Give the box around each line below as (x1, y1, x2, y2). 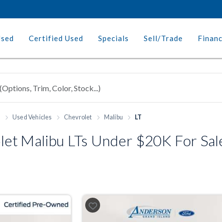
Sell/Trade (144, 34, 183, 43)
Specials (98, 34, 129, 43)
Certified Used (29, 34, 83, 43)
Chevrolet (63, 113, 92, 121)
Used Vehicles (12, 113, 52, 121)
